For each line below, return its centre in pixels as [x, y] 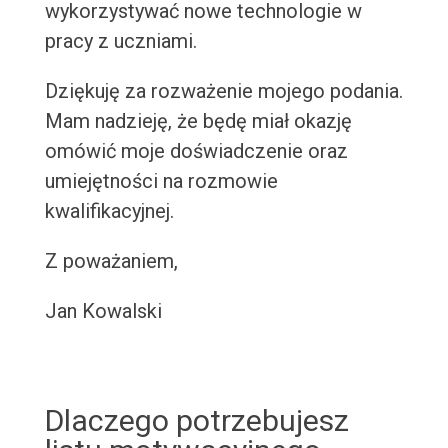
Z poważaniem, [111, 261]
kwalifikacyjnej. [109, 211]
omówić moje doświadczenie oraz [196, 151]
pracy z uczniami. [120, 41]
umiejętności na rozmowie [161, 181]
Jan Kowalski [103, 311]
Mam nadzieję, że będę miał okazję [198, 121]
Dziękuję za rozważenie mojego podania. [223, 91]
